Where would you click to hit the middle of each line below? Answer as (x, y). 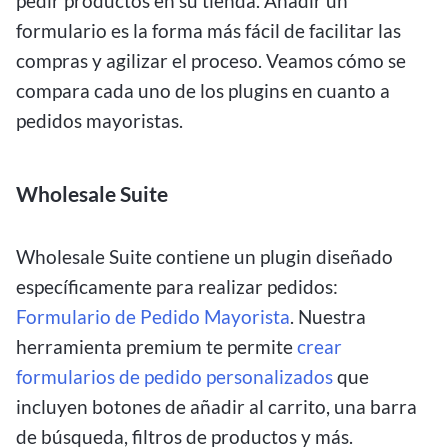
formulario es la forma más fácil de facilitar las (208, 31)
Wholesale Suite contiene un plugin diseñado (204, 257)
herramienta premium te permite (156, 347)
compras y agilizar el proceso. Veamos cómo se (211, 61)
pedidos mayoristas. (99, 121)
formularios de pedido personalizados (174, 377)
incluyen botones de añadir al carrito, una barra (216, 407)
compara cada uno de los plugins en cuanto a (203, 91)
